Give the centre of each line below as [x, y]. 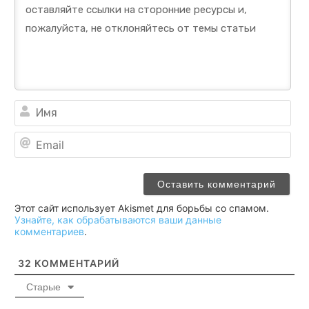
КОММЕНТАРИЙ [76, 263]
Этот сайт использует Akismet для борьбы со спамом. [142, 208]
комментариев [49, 231]
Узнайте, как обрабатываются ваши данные [118, 219]
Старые [43, 287]
